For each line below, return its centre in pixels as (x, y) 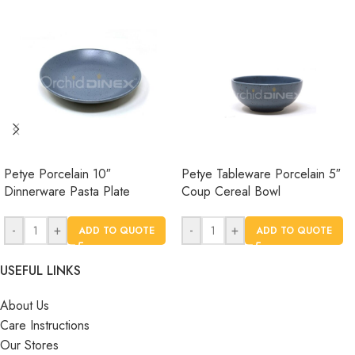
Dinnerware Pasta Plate (67, 192)
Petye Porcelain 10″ (57, 174)
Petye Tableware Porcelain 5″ (261, 174)
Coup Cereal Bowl (231, 192)
